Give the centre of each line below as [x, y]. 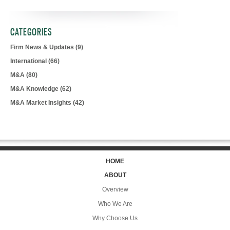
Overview [115, 190]
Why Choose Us [115, 218]
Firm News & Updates [43, 47]
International [29, 61]
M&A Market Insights [42, 103]
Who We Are [115, 204]
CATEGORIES [31, 32]
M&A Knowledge [35, 89]
